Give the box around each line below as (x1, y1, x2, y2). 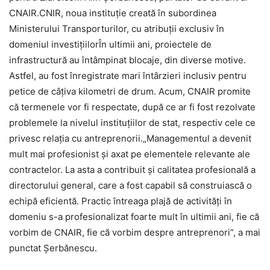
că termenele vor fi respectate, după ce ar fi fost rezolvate (9, 101, 256, 113)
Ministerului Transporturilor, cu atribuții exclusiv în (9, 23, 224, 35)
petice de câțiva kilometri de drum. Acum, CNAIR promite (9, 86, 251, 98)
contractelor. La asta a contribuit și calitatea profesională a (9, 164, 256, 176)
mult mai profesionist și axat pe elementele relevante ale (9, 148, 250, 160)
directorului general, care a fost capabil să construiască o (9, 180, 252, 192)
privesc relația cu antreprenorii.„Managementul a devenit (9, 133, 251, 145)
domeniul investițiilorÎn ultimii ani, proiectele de (9, 39, 212, 51)
